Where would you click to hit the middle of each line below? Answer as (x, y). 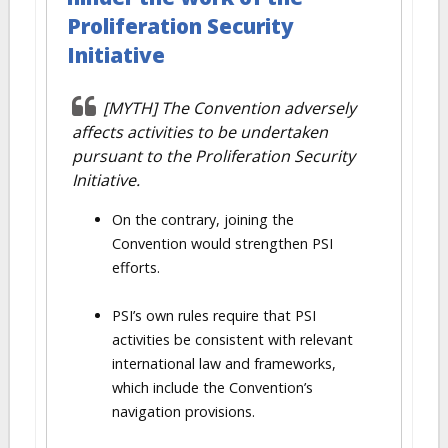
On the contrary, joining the (203, 219)
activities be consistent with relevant (232, 339)
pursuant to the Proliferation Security (213, 156)
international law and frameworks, (224, 363)
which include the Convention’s (212, 387)
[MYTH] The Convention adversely (229, 108)
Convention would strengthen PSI (222, 243)
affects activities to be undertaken (200, 132)
